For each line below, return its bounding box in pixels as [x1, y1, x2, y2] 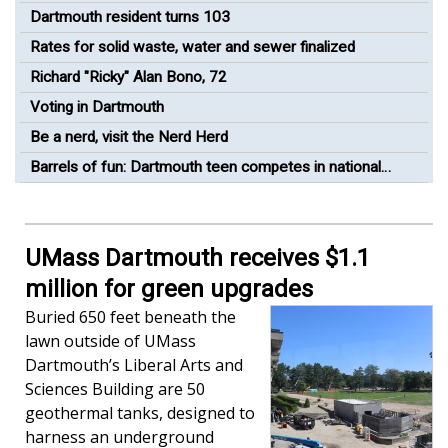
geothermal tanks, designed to [25, 402, 255, 425]
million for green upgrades [25, 275, 313, 304]
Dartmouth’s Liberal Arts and [25, 354, 243, 377]
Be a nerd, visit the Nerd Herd [30, 128, 228, 147]
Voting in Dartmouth [30, 98, 164, 117]
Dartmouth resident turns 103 [30, 8, 230, 27]
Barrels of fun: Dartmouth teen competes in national [30, 158, 381, 177]
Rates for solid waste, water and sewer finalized [30, 38, 355, 57]
